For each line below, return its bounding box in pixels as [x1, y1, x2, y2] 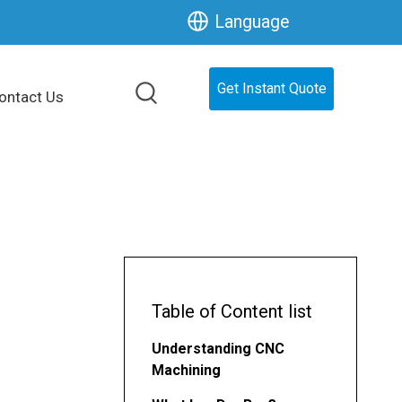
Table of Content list [152, 300, 312, 322]
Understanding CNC [152, 339, 284, 357]
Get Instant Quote [216, 80, 327, 97]
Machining [152, 361, 221, 379]
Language [214, 11, 290, 32]
